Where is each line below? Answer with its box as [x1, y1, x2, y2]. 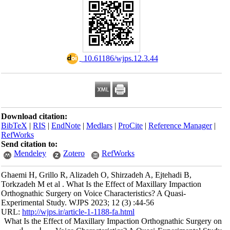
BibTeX [7, 121, 33, 130]
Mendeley [20, 149, 52, 158]
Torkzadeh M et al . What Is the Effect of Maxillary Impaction [7, 180, 207, 188]
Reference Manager [154, 121, 218, 130]
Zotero [69, 149, 91, 158]
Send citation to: [7, 140, 64, 148]
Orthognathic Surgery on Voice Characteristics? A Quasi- [7, 189, 192, 198]
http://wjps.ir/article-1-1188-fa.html [28, 207, 141, 216]
